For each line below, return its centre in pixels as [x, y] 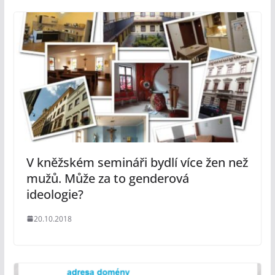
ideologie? [55, 194]
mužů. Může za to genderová [107, 178]
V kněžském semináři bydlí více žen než [137, 162]
